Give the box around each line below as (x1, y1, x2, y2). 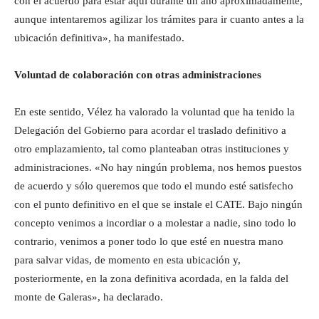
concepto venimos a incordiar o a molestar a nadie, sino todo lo (14, 216, 296, 229)
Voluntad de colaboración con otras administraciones (14, 68, 261, 80)
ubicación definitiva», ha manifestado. (14, 31, 184, 43)
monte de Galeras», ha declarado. (14, 291, 163, 303)
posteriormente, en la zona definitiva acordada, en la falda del (14, 272, 288, 284)
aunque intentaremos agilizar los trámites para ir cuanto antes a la (14, 13, 304, 25)
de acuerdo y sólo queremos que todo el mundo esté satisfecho (14, 179, 293, 192)
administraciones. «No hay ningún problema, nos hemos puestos (14, 161, 302, 173)
